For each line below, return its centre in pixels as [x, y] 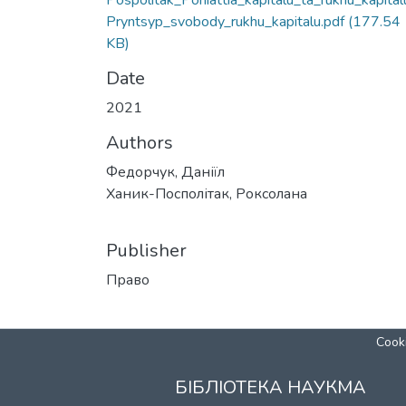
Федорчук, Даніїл [165, 172]
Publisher [146, 251]
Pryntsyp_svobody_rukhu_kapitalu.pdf [225, 22]
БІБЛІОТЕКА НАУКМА [270, 387]
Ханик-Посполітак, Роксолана [207, 194]
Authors [140, 143]
